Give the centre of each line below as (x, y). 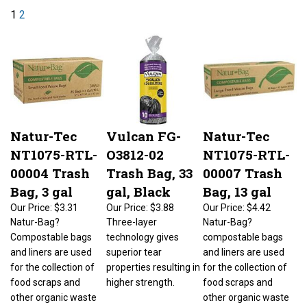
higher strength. (140, 275)
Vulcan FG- (144, 129)
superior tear (134, 245)
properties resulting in (153, 260)
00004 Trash (50, 166)
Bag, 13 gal (237, 185)
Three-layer (132, 215)
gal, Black (138, 185)
